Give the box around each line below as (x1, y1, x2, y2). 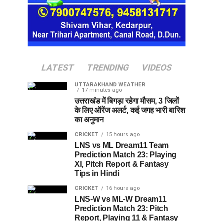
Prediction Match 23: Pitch (74, 204, 168, 213)
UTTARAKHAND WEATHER (74, 81, 146, 88)
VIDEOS (140, 62, 173, 73)
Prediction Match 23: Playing (74, 150, 177, 159)
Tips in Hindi (74, 169, 119, 178)
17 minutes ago (82, 86, 122, 93)
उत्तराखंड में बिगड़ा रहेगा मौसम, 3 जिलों (74, 96, 180, 105)
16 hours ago (106, 184, 140, 191)
